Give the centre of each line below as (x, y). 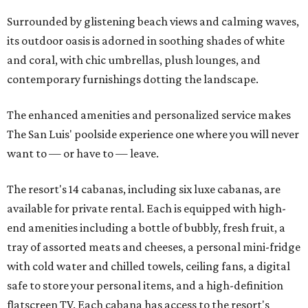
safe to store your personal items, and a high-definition (145, 286)
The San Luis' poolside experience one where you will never (153, 134)
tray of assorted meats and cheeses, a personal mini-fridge (154, 247)
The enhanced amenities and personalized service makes (149, 115)
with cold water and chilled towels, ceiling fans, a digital (148, 266)
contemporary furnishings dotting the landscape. (133, 79)
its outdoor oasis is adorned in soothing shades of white (146, 41)
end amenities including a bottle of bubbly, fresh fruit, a (146, 228)
